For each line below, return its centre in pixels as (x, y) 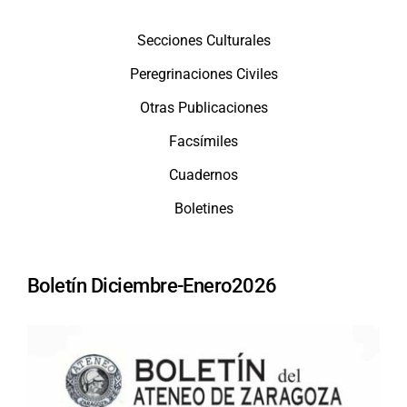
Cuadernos (203, 175)
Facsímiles (203, 142)
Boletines (203, 209)
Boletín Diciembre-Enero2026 (152, 285)
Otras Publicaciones (203, 108)
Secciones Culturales (203, 41)
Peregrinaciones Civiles (203, 74)
